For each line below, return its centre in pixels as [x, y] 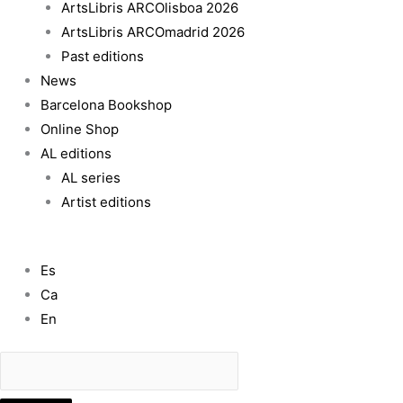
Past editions [102, 56]
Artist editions [106, 201]
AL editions [76, 153]
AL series [90, 177]
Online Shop [80, 129]
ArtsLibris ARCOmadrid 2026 [152, 31]
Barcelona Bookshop [106, 104]
